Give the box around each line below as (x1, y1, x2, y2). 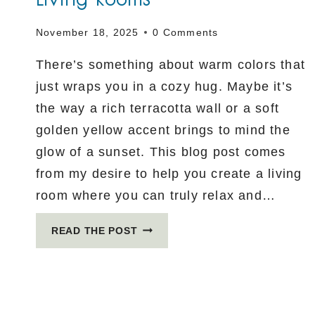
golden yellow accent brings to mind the (36, 122, 290, 137)
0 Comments (153, 26, 219, 38)
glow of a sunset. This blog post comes (36, 144, 286, 159)
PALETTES (136, 256, 192, 268)
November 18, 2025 (36, 26, 139, 38)
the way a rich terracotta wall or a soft (36, 101, 280, 115)
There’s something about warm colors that (36, 57, 306, 72)
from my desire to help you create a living (36, 166, 302, 181)
